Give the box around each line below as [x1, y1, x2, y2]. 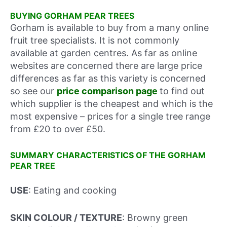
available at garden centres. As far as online [10, 48, 197, 59]
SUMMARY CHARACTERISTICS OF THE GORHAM [10, 150, 206, 161]
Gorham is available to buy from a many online [10, 22, 209, 33]
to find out [160, 86, 205, 97]
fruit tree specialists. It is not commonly [10, 35, 179, 46]
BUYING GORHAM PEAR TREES [10, 11, 134, 21]
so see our [10, 86, 57, 97]
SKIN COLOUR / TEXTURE [10, 212, 122, 223]
